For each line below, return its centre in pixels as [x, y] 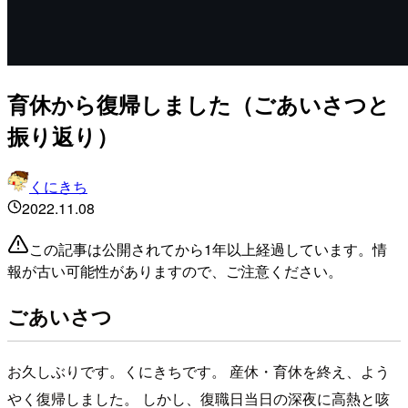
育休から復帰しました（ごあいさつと [199, 103]
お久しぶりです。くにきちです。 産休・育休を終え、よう [199, 371]
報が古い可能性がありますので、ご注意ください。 [175, 270]
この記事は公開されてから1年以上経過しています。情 [208, 249]
